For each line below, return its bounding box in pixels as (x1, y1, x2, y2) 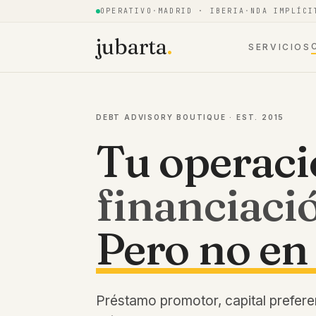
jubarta (96, 33, 167, 60)
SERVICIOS (248, 42, 311, 52)
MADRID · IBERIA (158, 6, 245, 16)
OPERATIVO (100, 6, 152, 16)
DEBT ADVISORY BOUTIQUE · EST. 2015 (96, 113, 285, 121)
